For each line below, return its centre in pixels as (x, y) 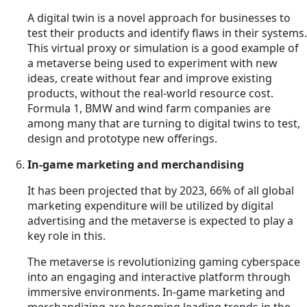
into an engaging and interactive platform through (159, 277)
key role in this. (66, 235)
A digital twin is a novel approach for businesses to (159, 17)
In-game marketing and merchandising (136, 164)
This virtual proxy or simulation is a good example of (163, 48)
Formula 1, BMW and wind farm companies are (149, 108)
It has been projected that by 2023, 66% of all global (161, 190)
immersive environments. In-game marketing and (156, 292)
